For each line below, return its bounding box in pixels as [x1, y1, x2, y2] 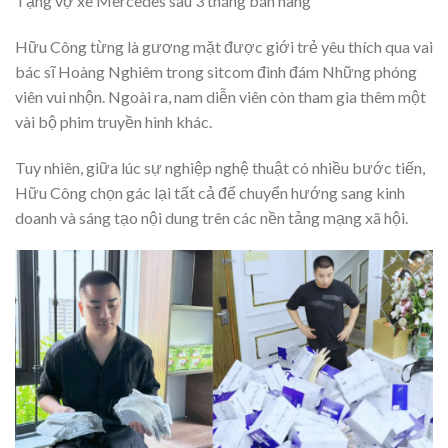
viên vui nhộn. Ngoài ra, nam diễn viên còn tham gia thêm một [15, 86, 426, 106]
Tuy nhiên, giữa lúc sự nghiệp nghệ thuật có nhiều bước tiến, [15, 157, 425, 177]
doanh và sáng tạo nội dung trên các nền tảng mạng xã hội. [15, 207, 408, 227]
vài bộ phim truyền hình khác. [15, 111, 212, 131]
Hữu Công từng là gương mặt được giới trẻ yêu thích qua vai [15, 36, 433, 56]
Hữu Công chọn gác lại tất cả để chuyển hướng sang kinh [15, 182, 405, 202]
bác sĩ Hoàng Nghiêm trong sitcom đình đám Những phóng [15, 61, 417, 81]
